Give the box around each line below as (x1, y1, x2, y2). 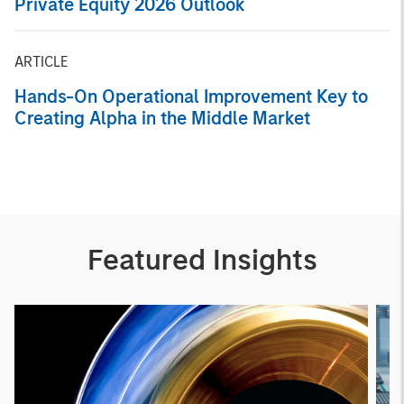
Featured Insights (87, 242, 317, 277)
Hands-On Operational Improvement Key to (14, 85, 368, 107)
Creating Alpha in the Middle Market (14, 106, 310, 129)
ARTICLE (14, 52, 68, 70)
